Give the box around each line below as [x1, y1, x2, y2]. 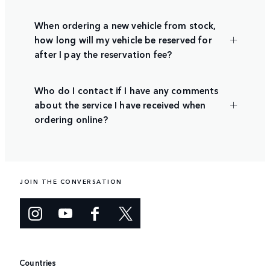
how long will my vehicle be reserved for [34, 33, 212, 46]
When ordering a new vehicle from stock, [34, 18, 216, 31]
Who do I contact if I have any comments [34, 83, 219, 96]
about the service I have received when [34, 98, 206, 111]
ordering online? [34, 112, 108, 125]
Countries [19, 257, 57, 269]
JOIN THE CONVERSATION [20, 177, 122, 186]
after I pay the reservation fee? [34, 47, 172, 60]
